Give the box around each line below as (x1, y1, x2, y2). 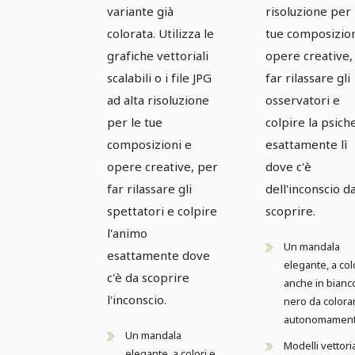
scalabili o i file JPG (107, 69, 212, 86)
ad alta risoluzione (107, 91, 209, 108)
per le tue (107, 113, 162, 130)
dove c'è (265, 158, 311, 174)
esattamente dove (107, 246, 210, 263)
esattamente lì (265, 136, 347, 152)
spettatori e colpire (107, 202, 217, 219)
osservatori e (265, 91, 340, 108)
